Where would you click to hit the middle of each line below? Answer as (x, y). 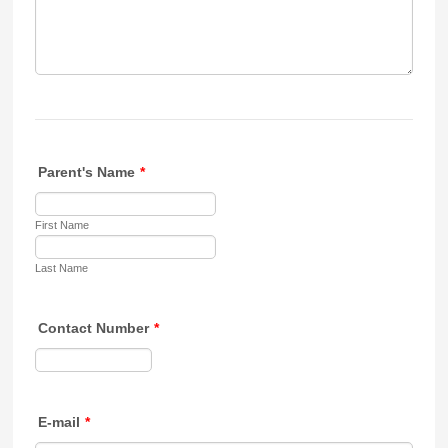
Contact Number (94, 328)
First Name (62, 225)
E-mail (59, 422)
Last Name (62, 268)
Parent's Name (87, 172)
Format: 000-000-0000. (230, 355)
